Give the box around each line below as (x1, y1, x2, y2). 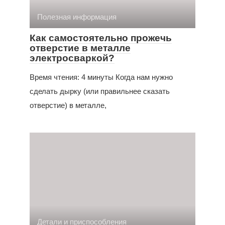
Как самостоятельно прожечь (30, 33, 172, 43)
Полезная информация (37, 13, 117, 21)
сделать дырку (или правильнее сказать (30, 87, 170, 95)
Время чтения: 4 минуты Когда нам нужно (30, 73, 173, 81)
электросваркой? (30, 53, 115, 63)
